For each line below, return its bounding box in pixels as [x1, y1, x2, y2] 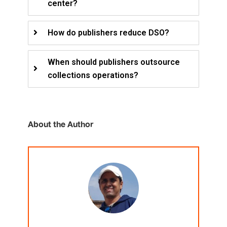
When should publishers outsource [48, 57, 180, 67]
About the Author [28, 118, 93, 132]
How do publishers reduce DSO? [48, 28, 169, 38]
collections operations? [48, 70, 138, 81]
